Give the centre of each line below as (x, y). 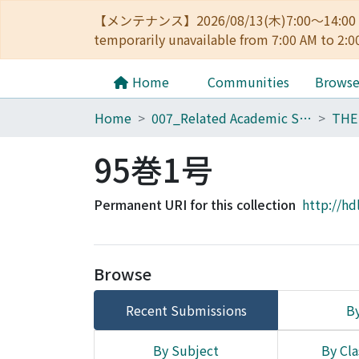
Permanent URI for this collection (195, 204)
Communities (248, 82)
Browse (123, 274)
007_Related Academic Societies (305, 118)
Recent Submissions (186, 310)
